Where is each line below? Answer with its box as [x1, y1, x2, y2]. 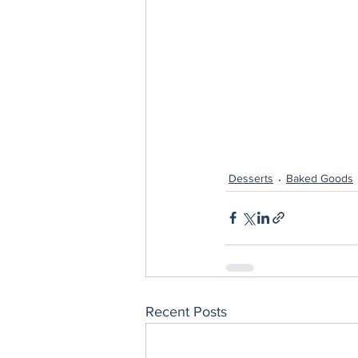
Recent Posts [145, 303, 227, 320]
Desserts [229, 172, 273, 185]
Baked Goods [286, 172, 353, 185]
